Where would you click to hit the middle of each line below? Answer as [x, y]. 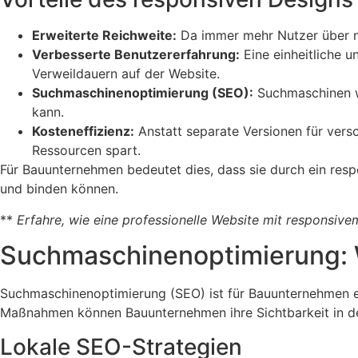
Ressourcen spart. [86, 151]
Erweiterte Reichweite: [104, 36]
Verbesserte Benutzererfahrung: [136, 55]
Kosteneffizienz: [83, 131]
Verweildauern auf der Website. [126, 74]
